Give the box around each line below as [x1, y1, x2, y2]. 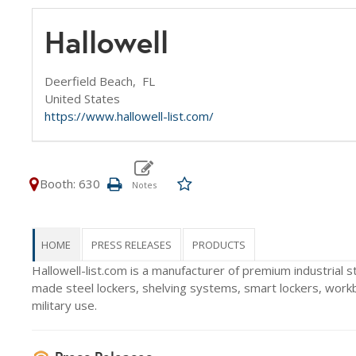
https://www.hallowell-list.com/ [44, 108, 214, 124]
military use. [32, 297, 97, 313]
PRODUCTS [192, 238, 246, 252]
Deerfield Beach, [44, 73, 142, 89]
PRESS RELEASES [91, 238, 172, 252]
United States [44, 91, 120, 106]
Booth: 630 [40, 176, 100, 192]
